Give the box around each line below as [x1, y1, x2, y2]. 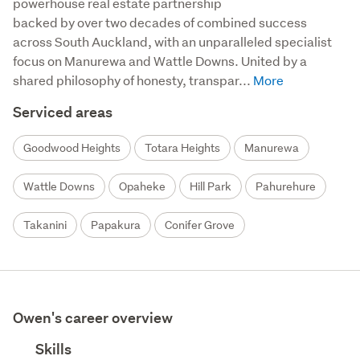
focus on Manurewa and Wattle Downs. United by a [13, 52, 307, 69]
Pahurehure [256, 179, 316, 194]
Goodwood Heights [23, 141, 121, 155]
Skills [32, 340, 72, 358]
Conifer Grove [165, 218, 235, 232]
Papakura [91, 218, 141, 232]
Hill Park [190, 179, 231, 194]
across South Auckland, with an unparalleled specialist [13, 33, 332, 50]
